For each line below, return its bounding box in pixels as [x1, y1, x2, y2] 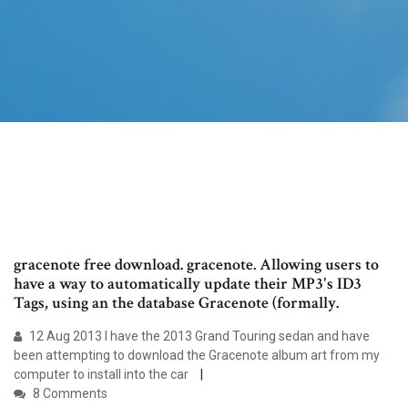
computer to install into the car [14, 367, 191, 382]
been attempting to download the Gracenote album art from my [14, 348, 380, 363]
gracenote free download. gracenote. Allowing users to [14, 254, 379, 276]
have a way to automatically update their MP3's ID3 [14, 273, 362, 295]
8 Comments [30, 386, 107, 402]
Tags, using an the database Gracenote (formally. [14, 292, 339, 314]
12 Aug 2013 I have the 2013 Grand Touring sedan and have [26, 329, 370, 344]
